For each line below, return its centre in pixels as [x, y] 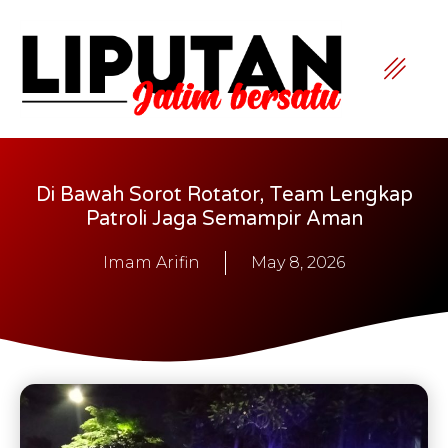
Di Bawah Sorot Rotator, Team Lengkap [224, 194]
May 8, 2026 [298, 262]
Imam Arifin [151, 262]
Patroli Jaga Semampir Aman [224, 218]
